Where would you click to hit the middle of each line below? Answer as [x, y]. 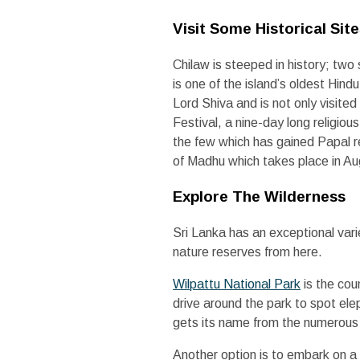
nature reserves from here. [248, 252]
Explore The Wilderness [260, 197]
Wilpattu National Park [237, 284]
